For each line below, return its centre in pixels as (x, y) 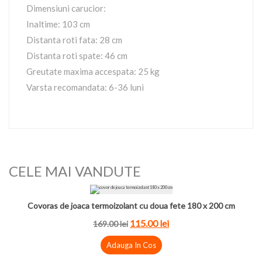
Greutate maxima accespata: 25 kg (93, 71)
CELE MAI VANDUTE (75, 171)
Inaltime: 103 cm (58, 24)
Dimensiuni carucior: (66, 8)
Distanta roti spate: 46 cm (77, 56)
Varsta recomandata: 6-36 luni (85, 87)
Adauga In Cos (131, 245)
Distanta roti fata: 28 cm (74, 40)
